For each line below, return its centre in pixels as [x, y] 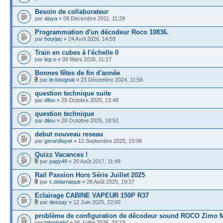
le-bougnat [62, 79]
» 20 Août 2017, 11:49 [94, 161]
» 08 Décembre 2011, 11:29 [91, 18]
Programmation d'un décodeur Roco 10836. [102, 32]
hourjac [53, 39]
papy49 [58, 161]
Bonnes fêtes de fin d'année [77, 73]
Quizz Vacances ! [61, 154]
